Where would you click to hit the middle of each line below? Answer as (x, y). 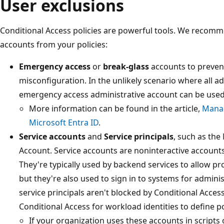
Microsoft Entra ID (64, 122)
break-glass (126, 66)
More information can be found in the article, (115, 108)
